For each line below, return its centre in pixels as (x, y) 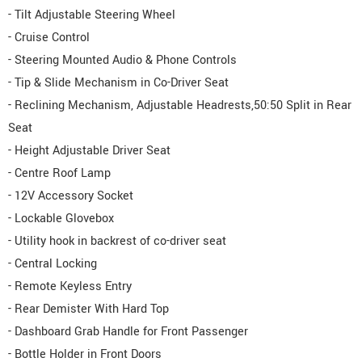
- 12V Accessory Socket (71, 196)
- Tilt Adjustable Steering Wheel (92, 15)
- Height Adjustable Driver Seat (89, 150)
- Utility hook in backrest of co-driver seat (117, 241)
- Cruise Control (49, 37)
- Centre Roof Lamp (59, 173)
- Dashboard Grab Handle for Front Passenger (128, 331)
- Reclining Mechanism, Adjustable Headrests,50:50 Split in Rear (180, 105)
